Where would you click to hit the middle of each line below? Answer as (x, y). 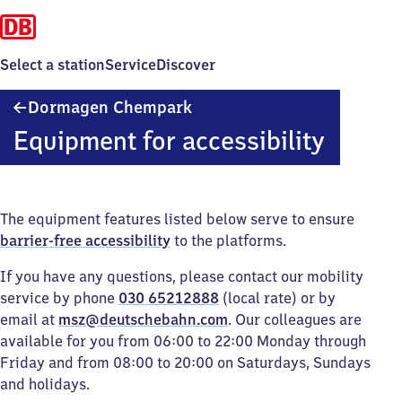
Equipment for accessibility (169, 140)
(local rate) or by (277, 298)
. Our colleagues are (295, 319)
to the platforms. (228, 240)
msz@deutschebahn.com (143, 319)
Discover (186, 65)
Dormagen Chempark (110, 107)
